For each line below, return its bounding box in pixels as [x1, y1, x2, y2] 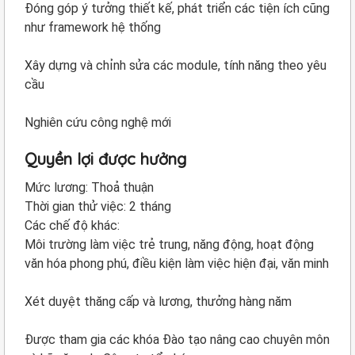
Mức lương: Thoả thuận [25, 180, 154, 195]
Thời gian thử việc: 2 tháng [25, 199, 171, 214]
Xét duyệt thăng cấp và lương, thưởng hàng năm [25, 294, 292, 309]
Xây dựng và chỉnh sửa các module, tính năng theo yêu [25, 58, 326, 73]
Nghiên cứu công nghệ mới [25, 115, 171, 130]
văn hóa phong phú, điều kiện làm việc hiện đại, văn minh [25, 256, 329, 271]
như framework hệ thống [25, 20, 161, 35]
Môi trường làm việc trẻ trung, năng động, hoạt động [25, 237, 314, 252]
